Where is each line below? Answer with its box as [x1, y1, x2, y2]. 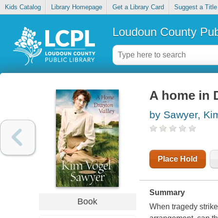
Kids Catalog [4, 3, 41, 11]
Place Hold [157, 155, 198, 163]
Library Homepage [51, 3, 102, 11]
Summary [149, 188, 185, 197]
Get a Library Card [112, 3, 164, 11]
